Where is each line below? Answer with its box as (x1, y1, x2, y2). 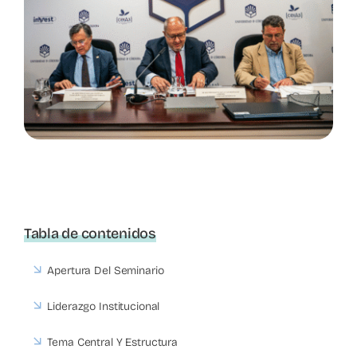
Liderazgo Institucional (47, 300, 160, 314)
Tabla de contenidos (24, 225, 156, 243)
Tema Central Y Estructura (47, 335, 178, 350)
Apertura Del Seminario (47, 264, 164, 278)
